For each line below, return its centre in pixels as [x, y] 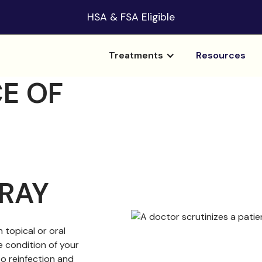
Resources [220, 55]
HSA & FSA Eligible [131, 17]
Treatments [136, 55]
